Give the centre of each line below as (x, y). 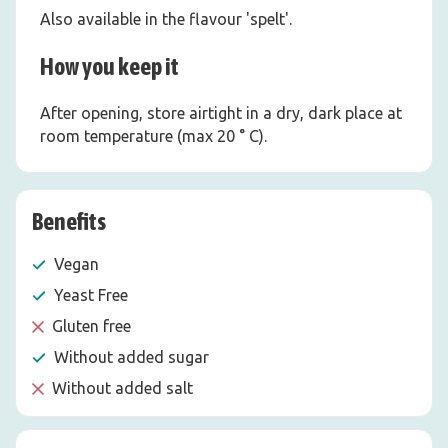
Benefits (69, 221)
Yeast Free (91, 295)
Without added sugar (131, 357)
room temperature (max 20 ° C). (153, 136)
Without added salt (122, 388)
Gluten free (91, 326)
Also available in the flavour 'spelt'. (166, 19)
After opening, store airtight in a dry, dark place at (221, 113)
